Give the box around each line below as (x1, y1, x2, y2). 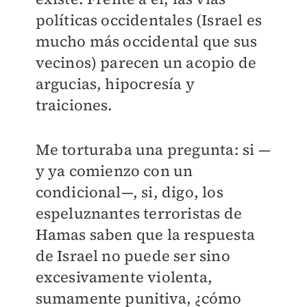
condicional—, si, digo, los (35, 182, 223, 203)
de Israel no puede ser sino (35, 245, 230, 267)
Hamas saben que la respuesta (35, 224, 256, 245)
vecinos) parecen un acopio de (35, 52, 257, 73)
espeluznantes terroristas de (35, 203, 243, 224)
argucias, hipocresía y (35, 73, 195, 95)
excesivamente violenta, (35, 267, 213, 288)
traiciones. (35, 95, 113, 116)
